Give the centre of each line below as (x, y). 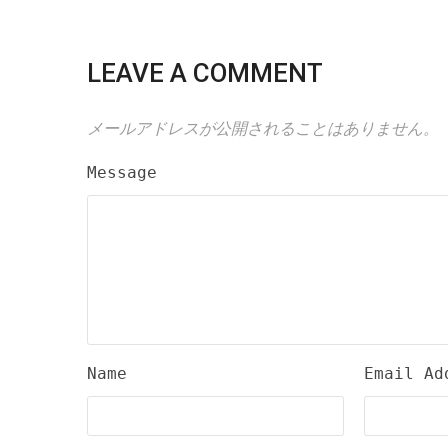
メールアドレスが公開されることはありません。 (263, 128)
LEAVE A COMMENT (205, 72)
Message (122, 172)
